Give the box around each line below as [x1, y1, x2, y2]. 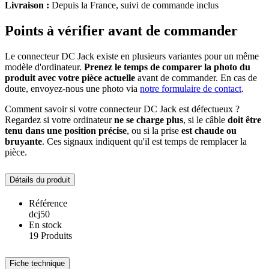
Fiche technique [10, 258, 65, 268]
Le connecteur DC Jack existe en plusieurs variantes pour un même [5, 51, 259, 62]
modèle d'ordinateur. [5, 62, 84, 73]
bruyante [5, 136, 42, 147]
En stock [29, 219, 62, 230]
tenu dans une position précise [5, 125, 127, 136]
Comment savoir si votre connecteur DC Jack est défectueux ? [5, 104, 240, 115]
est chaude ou [181, 125, 237, 136]
